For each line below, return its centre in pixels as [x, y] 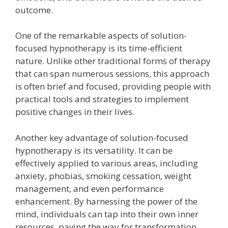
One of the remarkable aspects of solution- [101, 36]
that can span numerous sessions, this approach [112, 74]
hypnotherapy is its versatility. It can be [94, 150]
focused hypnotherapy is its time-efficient [99, 48]
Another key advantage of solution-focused [102, 137]
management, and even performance [90, 188]
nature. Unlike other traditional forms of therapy [113, 61]
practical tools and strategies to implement [102, 99]
